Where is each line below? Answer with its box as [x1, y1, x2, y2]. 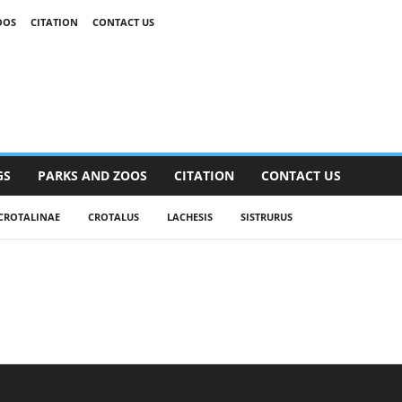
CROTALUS [87, 210, 139, 223]
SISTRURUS [240, 210, 293, 223]
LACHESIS [166, 210, 213, 223]
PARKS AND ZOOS [37, 167, 147, 184]
